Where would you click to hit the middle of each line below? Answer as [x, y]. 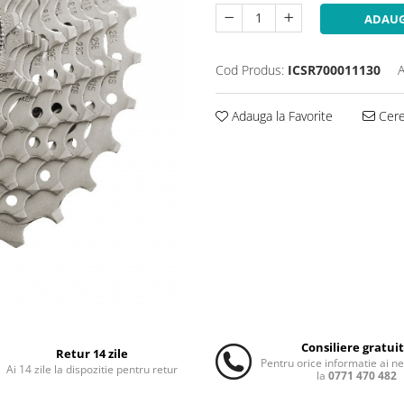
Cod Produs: [250, 70]
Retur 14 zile [92, 353]
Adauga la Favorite [280, 116]
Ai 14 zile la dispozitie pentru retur [92, 369]
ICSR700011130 [334, 70]
